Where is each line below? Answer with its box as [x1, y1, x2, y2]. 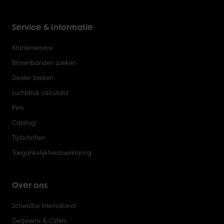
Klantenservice [12, 42, 52, 52]
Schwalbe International [12, 200, 76, 210]
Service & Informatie [12, 22, 93, 32]
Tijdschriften [12, 132, 45, 142]
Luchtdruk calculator [12, 87, 69, 97]
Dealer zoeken [12, 72, 53, 82]
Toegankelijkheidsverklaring [12, 147, 91, 157]
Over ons [12, 180, 47, 190]
